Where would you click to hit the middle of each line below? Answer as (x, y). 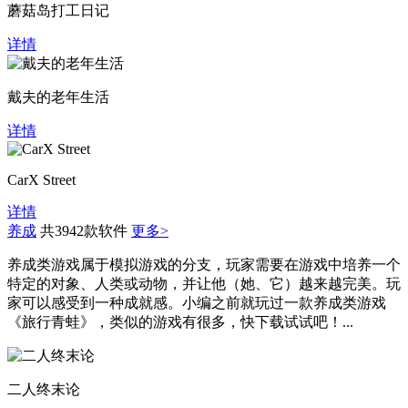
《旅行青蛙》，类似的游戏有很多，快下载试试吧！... (180, 321)
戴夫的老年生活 (58, 97)
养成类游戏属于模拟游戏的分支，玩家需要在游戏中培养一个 (204, 264)
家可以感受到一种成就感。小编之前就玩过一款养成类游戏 (197, 302)
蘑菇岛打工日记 (58, 10)
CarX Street (41, 179)
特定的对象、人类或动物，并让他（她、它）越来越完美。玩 (204, 283)
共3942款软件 (84, 230)
